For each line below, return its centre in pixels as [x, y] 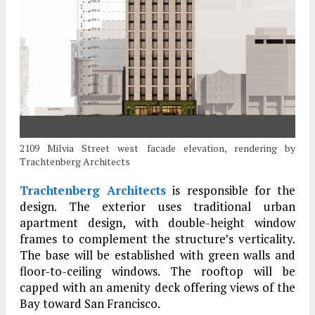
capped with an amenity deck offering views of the [157, 287]
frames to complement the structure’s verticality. [157, 238]
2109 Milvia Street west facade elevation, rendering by [157, 148]
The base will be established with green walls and [157, 255]
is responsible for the [231, 190]
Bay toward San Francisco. [90, 303]
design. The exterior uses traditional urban [157, 206]
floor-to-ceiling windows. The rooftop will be [157, 271]
